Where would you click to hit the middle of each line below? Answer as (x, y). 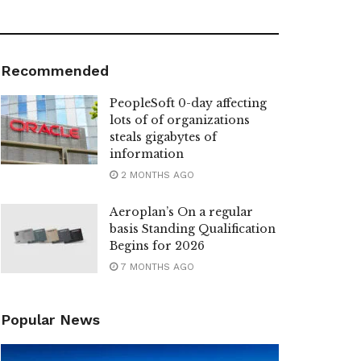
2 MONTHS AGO (156, 175)
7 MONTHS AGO (156, 267)
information (147, 154)
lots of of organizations (180, 120)
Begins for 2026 (157, 246)
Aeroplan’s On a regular (181, 212)
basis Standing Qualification (193, 229)
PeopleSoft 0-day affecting (188, 104)
